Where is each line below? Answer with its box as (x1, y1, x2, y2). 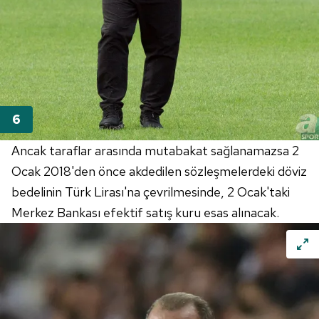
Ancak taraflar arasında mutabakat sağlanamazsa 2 (11, 142, 299, 159)
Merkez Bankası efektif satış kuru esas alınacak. (11, 204, 279, 221)
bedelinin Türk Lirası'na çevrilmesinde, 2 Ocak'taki (11, 184, 290, 201)
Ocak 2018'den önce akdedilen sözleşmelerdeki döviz (11, 163, 307, 180)
